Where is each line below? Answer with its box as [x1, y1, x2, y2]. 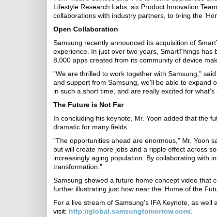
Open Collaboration [53, 25, 118, 33]
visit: [53, 207, 69, 215]
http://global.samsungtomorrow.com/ [69, 207, 191, 215]
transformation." [53, 163, 102, 170]
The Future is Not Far [53, 101, 124, 108]
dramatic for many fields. [53, 123, 129, 131]
